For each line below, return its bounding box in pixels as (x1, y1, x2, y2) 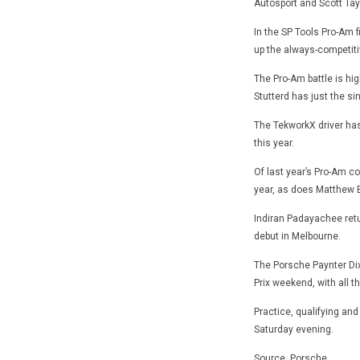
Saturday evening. (253, 323, 333, 335)
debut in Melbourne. (253, 230, 341, 242)
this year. (253, 137, 294, 149)
